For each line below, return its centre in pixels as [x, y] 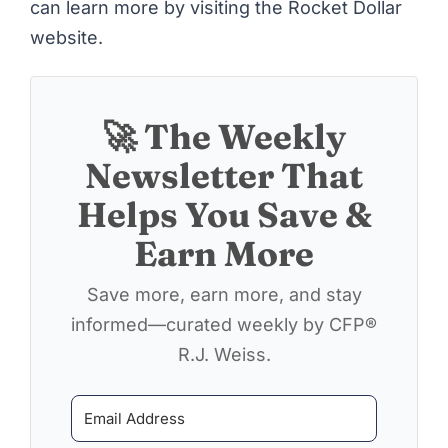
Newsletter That [224, 175]
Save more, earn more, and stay [224, 294]
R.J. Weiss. [224, 354]
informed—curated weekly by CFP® [224, 324]
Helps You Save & [224, 214]
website [64, 38]
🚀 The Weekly [224, 136]
